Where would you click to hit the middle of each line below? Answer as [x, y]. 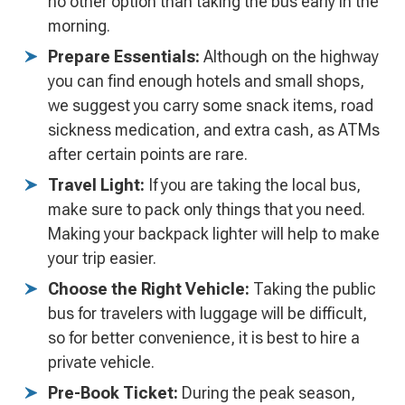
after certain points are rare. [148, 155]
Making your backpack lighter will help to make [214, 234]
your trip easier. [102, 259]
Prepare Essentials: [124, 57]
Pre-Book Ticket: [113, 393]
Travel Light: [96, 185]
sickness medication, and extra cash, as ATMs [214, 130]
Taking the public [313, 289]
